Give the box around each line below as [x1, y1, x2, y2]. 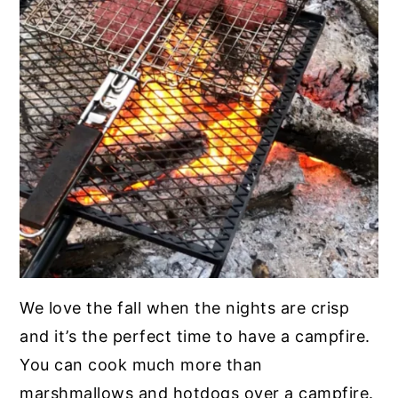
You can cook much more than [20, 355, 263, 375]
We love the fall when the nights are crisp [20, 298, 350, 318]
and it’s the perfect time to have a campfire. [20, 327, 370, 346]
